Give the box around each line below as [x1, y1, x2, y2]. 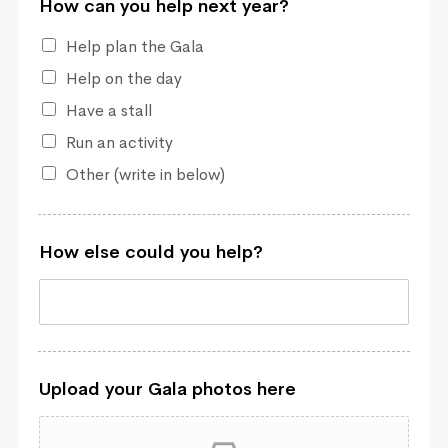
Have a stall [66, 100, 152, 122]
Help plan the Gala [66, 36, 204, 58]
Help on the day [66, 68, 182, 90]
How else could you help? [39, 241, 263, 264]
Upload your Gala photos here [39, 378, 296, 401]
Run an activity [66, 132, 173, 154]
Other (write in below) [66, 164, 225, 186]
